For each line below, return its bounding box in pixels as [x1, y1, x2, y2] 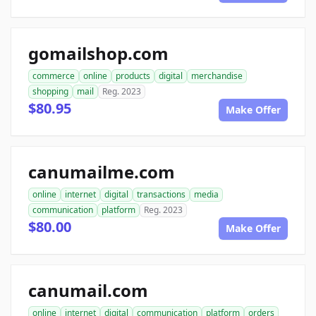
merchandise [191, 70, 243, 83]
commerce [32, 70, 75, 83]
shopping [32, 85, 68, 98]
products [116, 70, 150, 83]
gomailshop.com [28, 42, 169, 66]
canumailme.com [28, 160, 175, 184]
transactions [137, 188, 186, 201]
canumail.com [28, 279, 148, 303]
